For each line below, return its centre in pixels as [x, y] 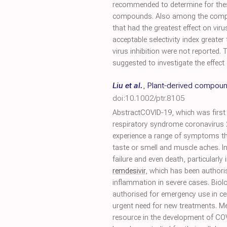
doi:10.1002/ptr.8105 [149, 98]
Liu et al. [128, 85]
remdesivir [129, 171]
